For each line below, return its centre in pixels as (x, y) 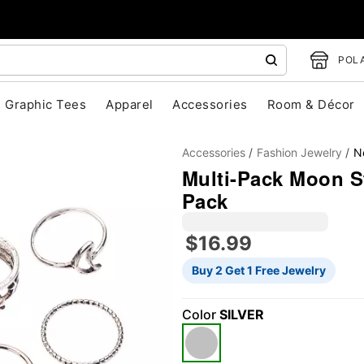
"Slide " (139, 261)
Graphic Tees (46, 104)
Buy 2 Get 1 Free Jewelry (259, 270)
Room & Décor (311, 104)
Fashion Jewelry (299, 152)
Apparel (130, 104)
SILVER (242, 314)
